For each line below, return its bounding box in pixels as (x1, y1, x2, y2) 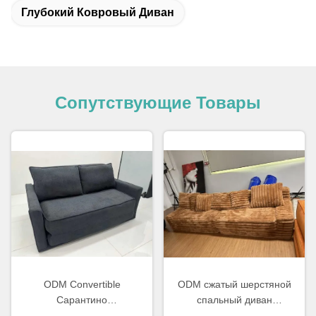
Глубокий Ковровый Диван (21, 6, 174, 18)
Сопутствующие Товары (55, 93, 261, 112)
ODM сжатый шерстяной (177, 279, 291, 291)
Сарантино (56, 294, 107, 306)
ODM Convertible (43, 279, 121, 291)
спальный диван (196, 294, 272, 306)
